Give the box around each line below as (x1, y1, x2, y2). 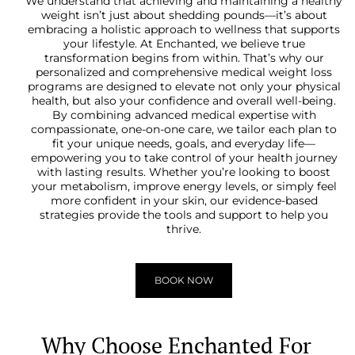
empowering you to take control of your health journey (30, 150, 338, 165)
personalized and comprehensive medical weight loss (36, 64, 333, 79)
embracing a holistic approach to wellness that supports (28, 21, 341, 36)
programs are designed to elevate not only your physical (27, 78, 341, 94)
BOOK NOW (155, 274, 214, 287)
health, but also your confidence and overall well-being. (32, 93, 337, 108)
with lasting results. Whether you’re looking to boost (37, 164, 331, 179)
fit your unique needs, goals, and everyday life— (52, 136, 316, 151)
